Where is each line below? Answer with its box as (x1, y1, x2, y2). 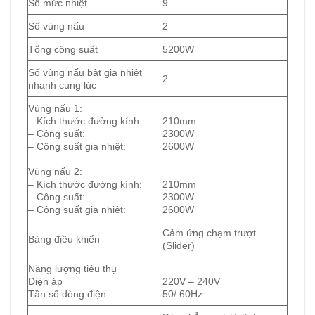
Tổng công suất (28, 43, 98, 55)
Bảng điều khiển (28, 233, 100, 245)
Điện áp (28, 275, 63, 287)
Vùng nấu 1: (28, 102, 82, 114)
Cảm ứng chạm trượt (162, 226, 257, 238)
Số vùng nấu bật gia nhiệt (28, 66, 142, 78)
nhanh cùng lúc (28, 79, 96, 91)
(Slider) (162, 239, 195, 251)
